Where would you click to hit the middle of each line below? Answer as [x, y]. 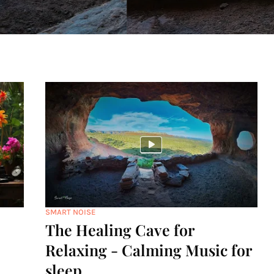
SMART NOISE [70, 212]
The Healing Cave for [120, 230]
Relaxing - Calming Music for [148, 250]
